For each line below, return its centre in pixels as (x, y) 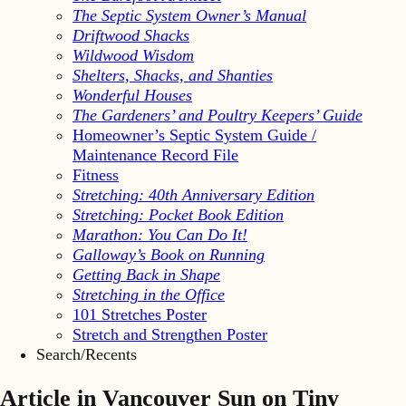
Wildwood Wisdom (133, 55)
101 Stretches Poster (140, 314)
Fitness (96, 174)
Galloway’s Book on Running (169, 254)
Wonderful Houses (132, 95)
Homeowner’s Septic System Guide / (194, 135)
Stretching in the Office (149, 294)
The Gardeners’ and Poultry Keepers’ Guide (217, 115)
